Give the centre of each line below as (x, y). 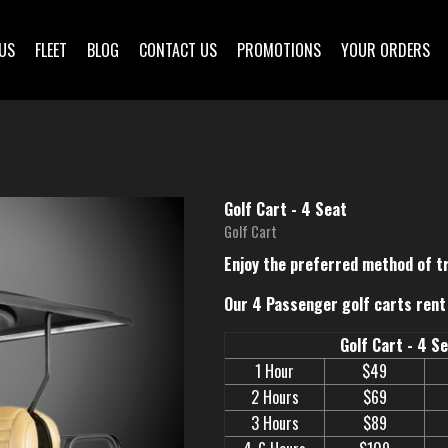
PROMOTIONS (279, 50)
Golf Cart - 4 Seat (285, 209)
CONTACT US (178, 50)
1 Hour (274, 371)
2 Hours (274, 397)
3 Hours (274, 423)
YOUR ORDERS (385, 50)
